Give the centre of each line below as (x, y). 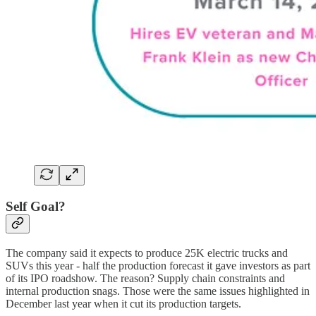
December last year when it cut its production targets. (123, 303)
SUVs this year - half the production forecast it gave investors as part (158, 265)
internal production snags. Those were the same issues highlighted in (158, 291)
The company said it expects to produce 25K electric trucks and (147, 253)
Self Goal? (36, 207)
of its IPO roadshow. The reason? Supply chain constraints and (145, 278)
